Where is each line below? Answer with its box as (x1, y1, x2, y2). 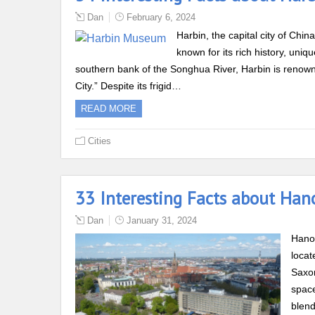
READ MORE (81, 103, 136, 114)
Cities (88, 135, 111, 146)
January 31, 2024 (127, 214, 197, 226)
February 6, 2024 (127, 11, 195, 22)
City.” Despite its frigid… (75, 79, 181, 91)
